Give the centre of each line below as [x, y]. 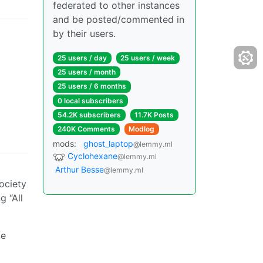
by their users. [84, 33]
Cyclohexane [92, 156]
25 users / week [148, 58]
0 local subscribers [90, 100]
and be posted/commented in [119, 19]
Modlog [142, 129]
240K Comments [86, 129]
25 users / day [82, 58]
